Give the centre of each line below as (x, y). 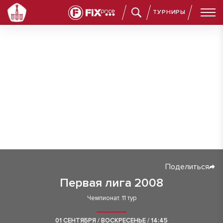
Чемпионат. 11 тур (111, 198)
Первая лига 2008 (111, 183)
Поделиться (187, 167)
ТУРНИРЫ (169, 12)
